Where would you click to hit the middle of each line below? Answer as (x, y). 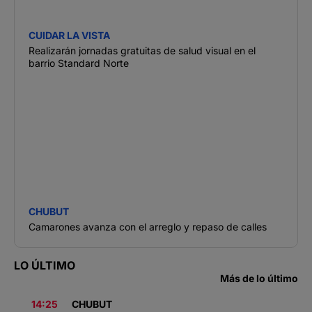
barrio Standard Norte (79, 63)
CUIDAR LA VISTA (69, 35)
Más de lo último (259, 278)
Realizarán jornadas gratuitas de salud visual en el (142, 50)
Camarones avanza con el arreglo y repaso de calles (148, 226)
